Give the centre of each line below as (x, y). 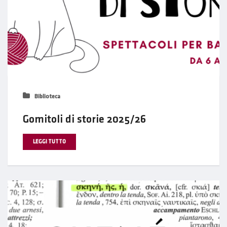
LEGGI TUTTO (49, 142)
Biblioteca (47, 96)
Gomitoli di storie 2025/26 (84, 119)
